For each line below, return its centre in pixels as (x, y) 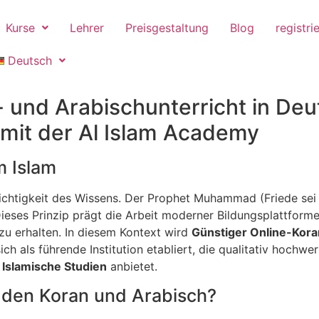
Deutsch (30, 61)
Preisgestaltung (167, 28)
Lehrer (87, 28)
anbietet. (132, 266)
